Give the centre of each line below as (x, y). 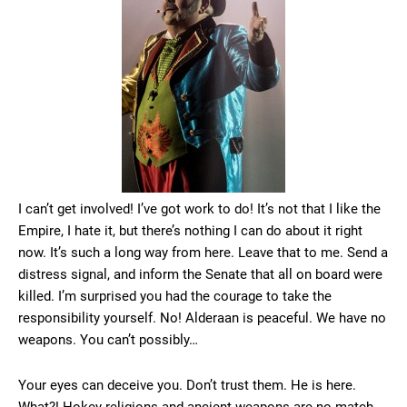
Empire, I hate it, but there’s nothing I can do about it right (190, 231)
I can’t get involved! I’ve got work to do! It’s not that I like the (199, 209)
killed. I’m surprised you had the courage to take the (175, 297)
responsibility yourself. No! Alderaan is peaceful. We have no (202, 318)
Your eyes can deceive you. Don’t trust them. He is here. (187, 386)
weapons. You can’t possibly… (108, 340)
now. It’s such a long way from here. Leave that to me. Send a (203, 253)
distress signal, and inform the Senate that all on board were (200, 275)
